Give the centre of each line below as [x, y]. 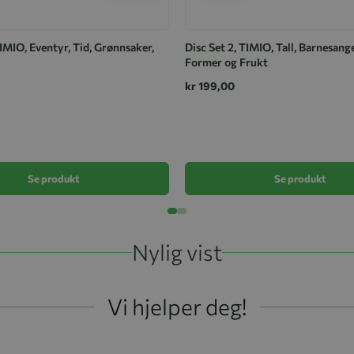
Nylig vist [177, 252]
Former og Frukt [226, 62]
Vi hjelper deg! [177, 307]
